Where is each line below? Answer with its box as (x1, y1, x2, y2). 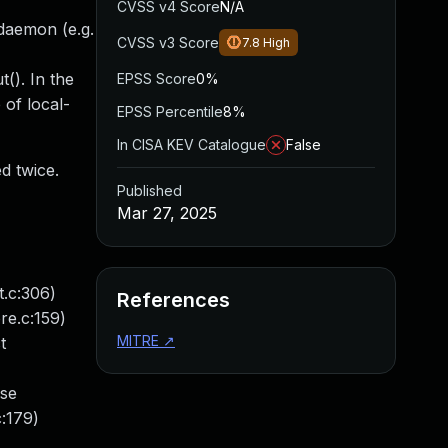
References (117, 288, 230, 312)
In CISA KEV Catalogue (117, 136, 266, 153)
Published (117, 182, 182, 199)
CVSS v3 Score (117, 34, 219, 51)
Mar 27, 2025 (117, 203, 217, 223)
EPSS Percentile (117, 103, 223, 120)
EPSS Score (117, 70, 196, 87)
